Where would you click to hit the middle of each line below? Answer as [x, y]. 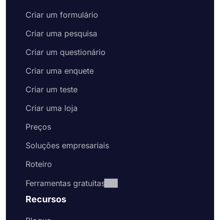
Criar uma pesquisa [61, 33]
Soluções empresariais [67, 145]
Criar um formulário [62, 15]
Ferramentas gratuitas [65, 183]
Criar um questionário [66, 52]
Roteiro [39, 164]
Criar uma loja [52, 108]
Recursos [46, 199]
